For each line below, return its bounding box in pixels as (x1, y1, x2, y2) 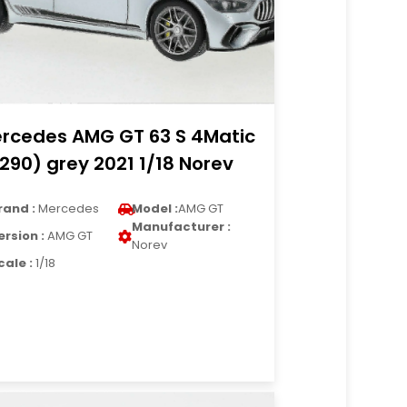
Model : (132, 200, 179, 217)
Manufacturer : (132, 218, 232, 235)
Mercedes (35, 200, 100, 217)
